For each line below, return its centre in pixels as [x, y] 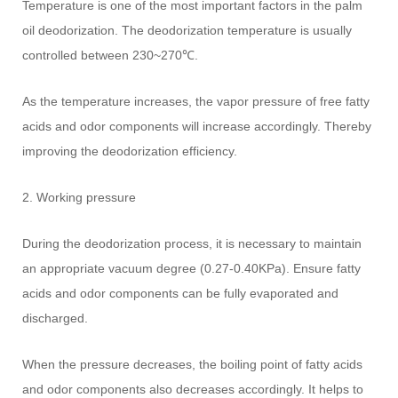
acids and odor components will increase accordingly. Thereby [197, 126]
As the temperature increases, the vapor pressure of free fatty [196, 101]
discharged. [56, 318]
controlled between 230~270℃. [111, 55]
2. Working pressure [80, 197]
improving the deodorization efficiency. [130, 151]
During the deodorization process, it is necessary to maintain [192, 243]
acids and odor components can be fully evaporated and [181, 293]
